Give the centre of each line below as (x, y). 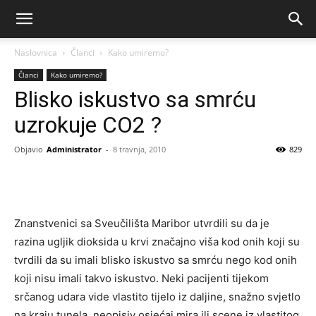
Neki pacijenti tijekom (215, 278)
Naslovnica (36, 53)
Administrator (74, 149)
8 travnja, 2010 (139, 149)
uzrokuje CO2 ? (88, 125)
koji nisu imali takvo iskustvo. (88, 278)
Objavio (29, 149)
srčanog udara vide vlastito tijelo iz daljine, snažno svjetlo (157, 297)
